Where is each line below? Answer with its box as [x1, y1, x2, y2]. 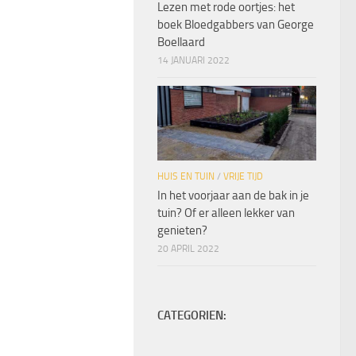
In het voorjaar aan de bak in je [157, 188, 309, 203]
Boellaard [157, 34, 205, 49]
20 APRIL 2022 [157, 242, 219, 254]
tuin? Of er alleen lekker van [157, 205, 295, 220]
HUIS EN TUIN [157, 170, 215, 182]
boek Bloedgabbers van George [157, 17, 314, 32]
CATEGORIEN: [157, 308, 226, 323]
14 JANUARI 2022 [157, 54, 230, 66]
